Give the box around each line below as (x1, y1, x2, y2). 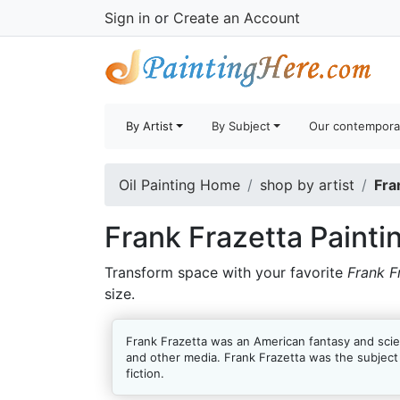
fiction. (126, 366, 164, 380)
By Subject (212, 119, 271, 133)
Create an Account (173, 9, 300, 27)
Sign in (104, 9, 150, 27)
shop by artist (260, 176, 354, 194)
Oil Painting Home (119, 176, 240, 194)
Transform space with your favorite (104, 263, 347, 281)
